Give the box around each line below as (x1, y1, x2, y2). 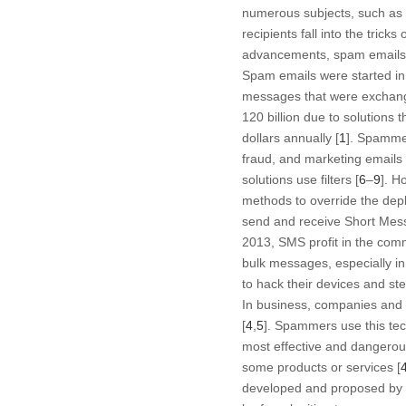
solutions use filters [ (241, 172, 359, 188)
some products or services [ (241, 360, 401, 375)
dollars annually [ (241, 130, 339, 146)
